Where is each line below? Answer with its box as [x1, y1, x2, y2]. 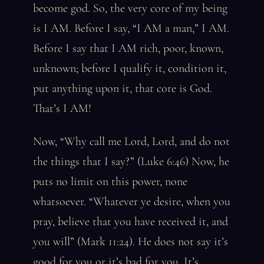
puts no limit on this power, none [33, 174, 187, 189]
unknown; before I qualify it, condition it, [33, 61, 226, 75]
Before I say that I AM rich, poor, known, [33, 41, 223, 55]
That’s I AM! [33, 101, 91, 115]
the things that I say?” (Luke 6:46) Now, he [33, 154, 229, 169]
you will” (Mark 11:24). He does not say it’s [33, 235, 228, 249]
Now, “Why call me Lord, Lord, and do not [33, 134, 230, 148]
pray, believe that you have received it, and [33, 214, 228, 229]
